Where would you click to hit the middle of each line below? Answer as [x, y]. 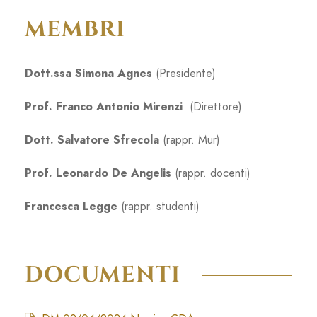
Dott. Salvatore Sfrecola [94, 140]
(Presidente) [184, 73]
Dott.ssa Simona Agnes [88, 73]
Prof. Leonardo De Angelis [100, 173]
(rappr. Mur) [191, 140]
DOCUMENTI [103, 275]
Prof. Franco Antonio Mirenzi [105, 106]
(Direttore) [214, 106]
